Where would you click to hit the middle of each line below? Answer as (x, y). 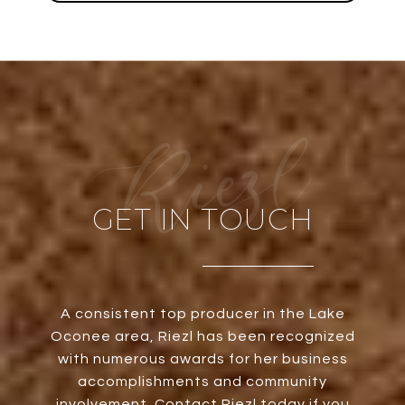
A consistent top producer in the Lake (202, 314)
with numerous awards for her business (202, 359)
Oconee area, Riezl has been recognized (202, 337)
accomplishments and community (202, 382)
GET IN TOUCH (202, 220)
